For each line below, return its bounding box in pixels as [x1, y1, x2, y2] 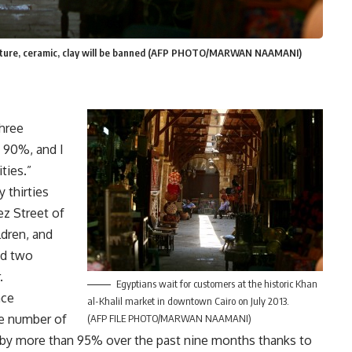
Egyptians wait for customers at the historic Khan [115, 277, 317, 291]
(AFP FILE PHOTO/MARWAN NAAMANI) [86, 312, 251, 325]
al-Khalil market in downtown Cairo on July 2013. [86, 295, 291, 308]
